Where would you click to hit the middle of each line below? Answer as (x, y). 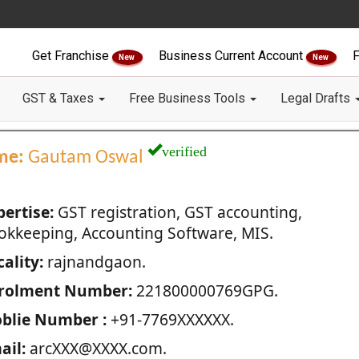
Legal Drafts (317, 98)
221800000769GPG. (205, 290)
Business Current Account (232, 56)
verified (184, 149)
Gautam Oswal (85, 158)
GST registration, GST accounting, (177, 212)
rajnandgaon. (94, 262)
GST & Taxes (60, 98)
